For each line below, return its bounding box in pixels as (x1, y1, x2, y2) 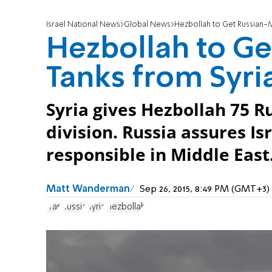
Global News (124, 21, 171, 29)
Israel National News (46, 21, 120, 29)
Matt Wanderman (46, 185, 130, 195)
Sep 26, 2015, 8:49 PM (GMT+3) (140, 185, 270, 195)
